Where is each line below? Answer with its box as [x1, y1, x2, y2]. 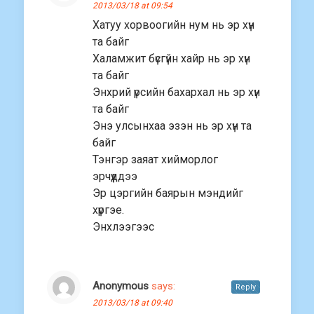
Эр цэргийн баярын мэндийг [93, 186, 243, 200]
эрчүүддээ [93, 170, 137, 184]
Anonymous [93, 280, 149, 293]
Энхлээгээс [93, 220, 154, 234]
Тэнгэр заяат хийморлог [93, 153, 218, 167]
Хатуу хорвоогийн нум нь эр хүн [93, 18, 254, 32]
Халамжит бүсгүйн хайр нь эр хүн [93, 52, 250, 66]
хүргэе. [93, 203, 124, 217]
